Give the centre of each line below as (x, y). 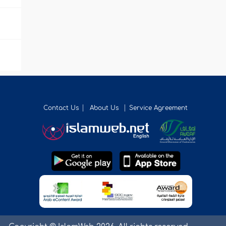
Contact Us (61, 108)
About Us (105, 108)
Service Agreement (159, 108)
